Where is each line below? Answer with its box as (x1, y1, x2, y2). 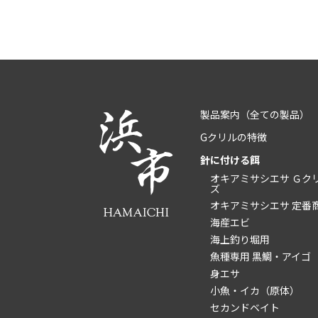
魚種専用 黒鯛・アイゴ (210, 249, 311, 263)
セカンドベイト (210, 300, 280, 314)
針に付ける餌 (200, 153, 260, 167)
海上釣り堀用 (210, 232, 270, 246)
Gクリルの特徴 (200, 130, 267, 144)
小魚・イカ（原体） (210, 283, 300, 297)
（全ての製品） (240, 107, 309, 121)
